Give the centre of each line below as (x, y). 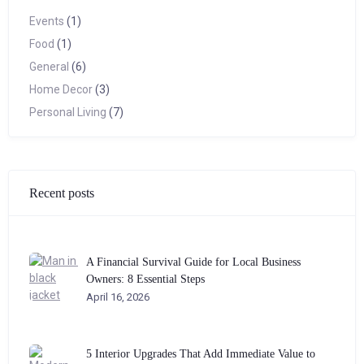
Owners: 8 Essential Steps (145, 279)
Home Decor (61, 89)
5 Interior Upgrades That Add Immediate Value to (201, 354)
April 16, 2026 (118, 297)
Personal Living (68, 112)
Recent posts (62, 193)
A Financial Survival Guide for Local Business (193, 262)
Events (47, 21)
